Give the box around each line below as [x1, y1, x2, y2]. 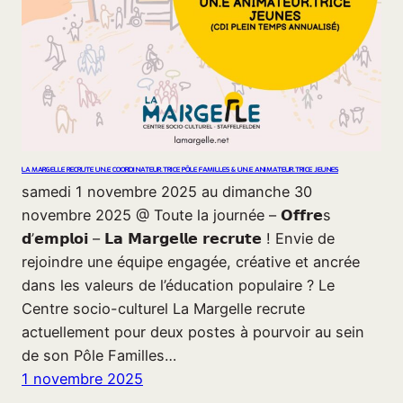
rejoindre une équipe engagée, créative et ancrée [22, 252, 360, 271]
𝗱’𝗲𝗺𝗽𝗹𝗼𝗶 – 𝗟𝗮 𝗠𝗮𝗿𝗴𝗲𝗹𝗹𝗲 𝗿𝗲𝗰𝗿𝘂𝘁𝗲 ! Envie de [22, 228, 335, 247]
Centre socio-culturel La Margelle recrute [22, 299, 305, 318]
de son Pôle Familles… [22, 345, 176, 364]
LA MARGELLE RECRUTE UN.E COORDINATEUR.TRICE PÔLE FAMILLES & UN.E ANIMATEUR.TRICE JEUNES [22, 165, 338, 175]
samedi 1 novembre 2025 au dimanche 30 [22, 182, 312, 201]
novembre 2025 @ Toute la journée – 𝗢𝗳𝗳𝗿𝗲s [22, 205, 331, 224]
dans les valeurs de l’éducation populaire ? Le [22, 275, 335, 294]
